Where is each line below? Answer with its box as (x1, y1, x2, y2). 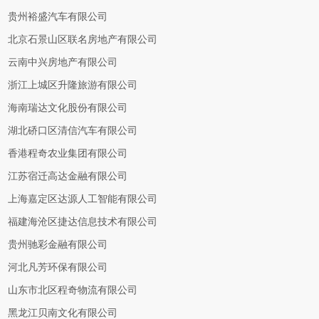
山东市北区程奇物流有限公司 (8, 285, 138, 296)
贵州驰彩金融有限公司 (8, 239, 108, 250)
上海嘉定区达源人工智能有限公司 (8, 194, 158, 204)
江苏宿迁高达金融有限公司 (8, 171, 128, 182)
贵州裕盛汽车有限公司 (8, 11, 108, 22)
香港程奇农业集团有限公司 (8, 148, 128, 159)
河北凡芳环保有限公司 (8, 262, 108, 273)
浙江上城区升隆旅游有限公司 (8, 80, 138, 90)
